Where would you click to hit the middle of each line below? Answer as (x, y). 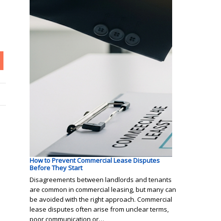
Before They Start (56, 167)
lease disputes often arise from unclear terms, (99, 209)
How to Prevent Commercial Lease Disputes (95, 160)
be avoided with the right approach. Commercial (101, 199)
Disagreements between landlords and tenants (101, 179)
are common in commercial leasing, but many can (103, 189)
